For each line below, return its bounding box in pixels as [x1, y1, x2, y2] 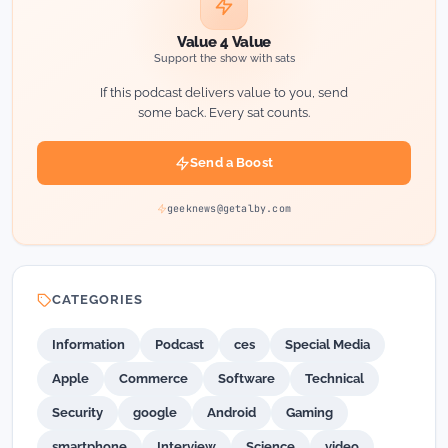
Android [207, 405, 256, 420]
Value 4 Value [176, 33, 272, 51]
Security [52, 405, 103, 420]
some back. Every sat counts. [138, 105, 310, 120]
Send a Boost [190, 155, 273, 170]
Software [218, 371, 275, 386]
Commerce [119, 371, 188, 386]
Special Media [285, 337, 370, 352]
